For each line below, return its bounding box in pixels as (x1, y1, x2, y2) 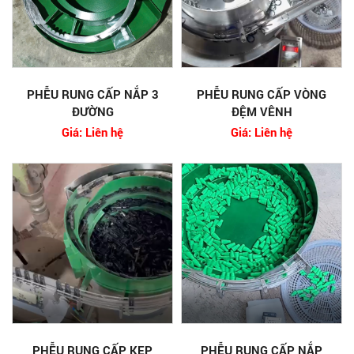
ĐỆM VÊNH (231, 103, 292, 119)
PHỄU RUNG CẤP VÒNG (197, 85, 326, 102)
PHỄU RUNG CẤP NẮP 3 (26, 85, 159, 102)
